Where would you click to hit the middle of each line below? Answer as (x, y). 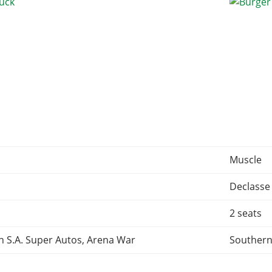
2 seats (246, 213)
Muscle (246, 160)
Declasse (250, 187)
